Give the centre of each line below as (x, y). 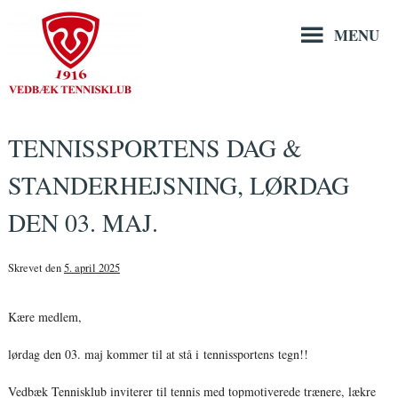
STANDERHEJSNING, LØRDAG (178, 184)
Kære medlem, (44, 316)
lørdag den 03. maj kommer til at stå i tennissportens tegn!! (158, 354)
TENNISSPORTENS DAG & (155, 147)
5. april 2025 (92, 267)
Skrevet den (36, 267)
